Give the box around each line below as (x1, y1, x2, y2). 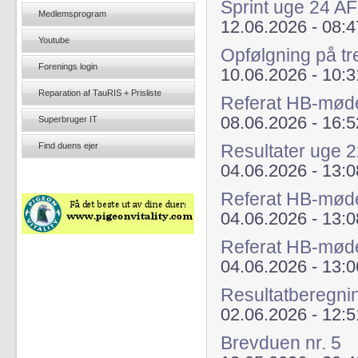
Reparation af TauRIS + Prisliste (38, 88, 161, 97)
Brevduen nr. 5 (221, 332, 341, 353)
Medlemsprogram (38, 9, 106, 18)
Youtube (38, 35, 70, 45)
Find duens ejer (38, 141, 98, 150)
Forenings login (38, 62, 97, 71)
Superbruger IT (38, 114, 97, 124)
